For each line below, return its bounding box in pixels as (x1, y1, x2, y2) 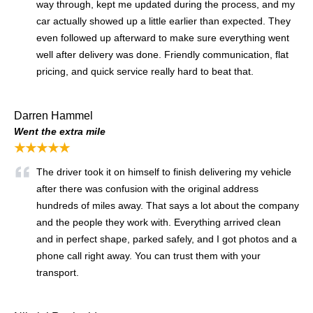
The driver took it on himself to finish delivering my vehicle (36, 166, 291, 177)
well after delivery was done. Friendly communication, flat (36, 48, 289, 60)
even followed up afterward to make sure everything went (36, 31, 289, 43)
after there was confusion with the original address (36, 182, 259, 194)
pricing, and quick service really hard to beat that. (36, 65, 254, 77)
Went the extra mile (14, 125, 105, 137)
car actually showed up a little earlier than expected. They (36, 15, 291, 27)
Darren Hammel (14, 109, 93, 122)
